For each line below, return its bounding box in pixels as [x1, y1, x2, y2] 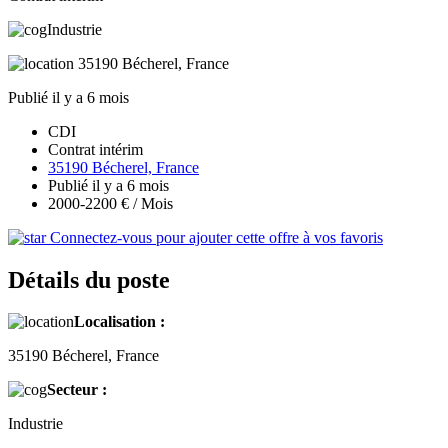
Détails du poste [8, 266, 170, 293]
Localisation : [74, 313, 165, 331]
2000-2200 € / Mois [48, 194, 173, 212]
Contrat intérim [48, 140, 143, 158]
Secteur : [47, 381, 107, 399]
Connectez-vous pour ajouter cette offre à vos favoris [46, 228, 383, 246]
